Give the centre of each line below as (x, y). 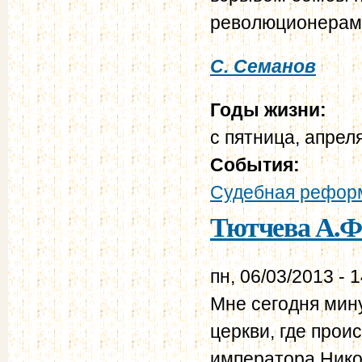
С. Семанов (263, 66)
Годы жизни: (271, 109)
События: (257, 164)
